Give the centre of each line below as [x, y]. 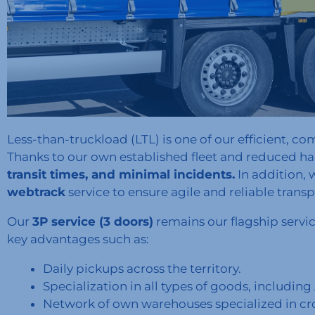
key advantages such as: [78, 239]
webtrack [36, 192]
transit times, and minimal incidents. [121, 175]
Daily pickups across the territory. [142, 269]
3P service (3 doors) [93, 222]
